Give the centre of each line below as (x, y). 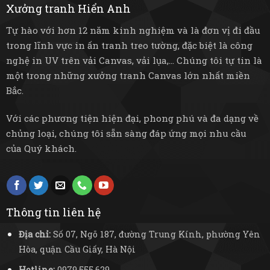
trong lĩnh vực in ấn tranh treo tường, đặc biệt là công (129, 45)
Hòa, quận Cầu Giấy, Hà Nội (77, 249)
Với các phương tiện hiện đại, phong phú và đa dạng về (132, 118)
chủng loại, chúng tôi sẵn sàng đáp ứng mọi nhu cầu (126, 133)
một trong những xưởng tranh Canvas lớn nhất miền (128, 75)
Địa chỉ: (34, 234)
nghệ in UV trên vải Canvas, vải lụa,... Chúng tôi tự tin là (134, 60)
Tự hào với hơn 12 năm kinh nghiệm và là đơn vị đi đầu (133, 30)
